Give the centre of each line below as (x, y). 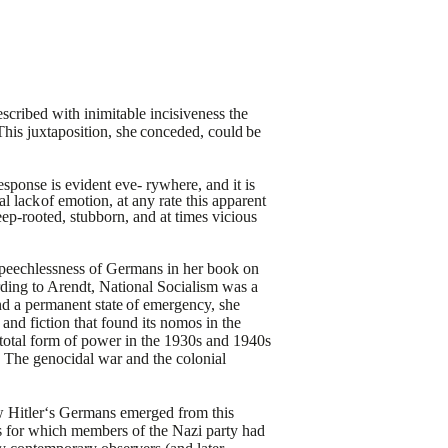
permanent (58, 304)
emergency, (178, 304)
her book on (221, 268)
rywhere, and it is (201, 184)
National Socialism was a (179, 286)
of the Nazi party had (199, 430)
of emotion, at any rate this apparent (153, 200)
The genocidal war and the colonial (115, 358)
